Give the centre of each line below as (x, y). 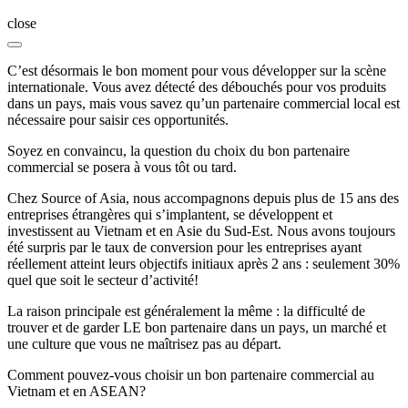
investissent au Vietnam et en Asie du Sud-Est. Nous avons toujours (201, 230)
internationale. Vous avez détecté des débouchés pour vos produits (197, 87)
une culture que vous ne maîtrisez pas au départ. (144, 343)
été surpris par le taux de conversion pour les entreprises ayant (184, 247)
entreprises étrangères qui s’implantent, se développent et (170, 214)
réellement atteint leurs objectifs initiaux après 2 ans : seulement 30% (204, 263)
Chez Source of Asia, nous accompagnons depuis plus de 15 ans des (203, 198)
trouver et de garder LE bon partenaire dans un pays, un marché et (197, 327)
